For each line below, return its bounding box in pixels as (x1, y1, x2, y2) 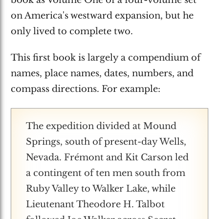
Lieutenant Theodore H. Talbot (26, 198, 165, 210)
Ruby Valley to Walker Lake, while (26, 183, 176, 194)
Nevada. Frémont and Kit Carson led (26, 152, 189, 163)
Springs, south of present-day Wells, (26, 136, 187, 147)
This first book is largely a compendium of (11, 52, 201, 64)
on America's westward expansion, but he (11, 10, 194, 21)
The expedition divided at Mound (26, 120, 177, 131)
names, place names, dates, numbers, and (11, 68, 194, 79)
